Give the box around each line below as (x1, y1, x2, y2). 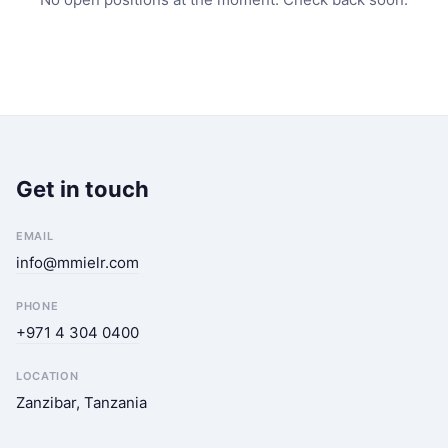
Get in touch (16, 176, 149, 202)
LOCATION (16, 369, 79, 383)
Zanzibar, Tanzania (16, 393, 147, 412)
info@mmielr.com (16, 253, 139, 272)
